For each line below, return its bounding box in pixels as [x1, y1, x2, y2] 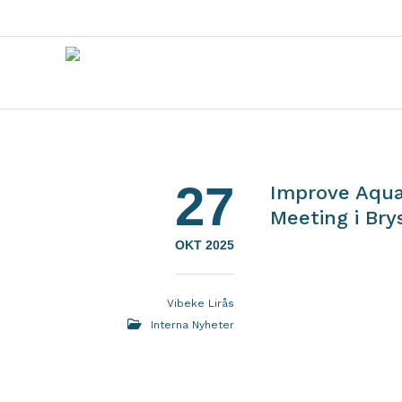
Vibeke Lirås [167, 297, 235, 310]
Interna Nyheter [151, 319, 235, 331]
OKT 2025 [175, 238, 235, 252]
